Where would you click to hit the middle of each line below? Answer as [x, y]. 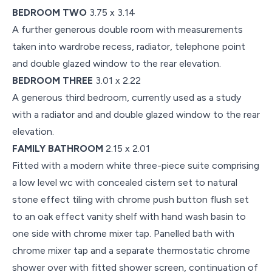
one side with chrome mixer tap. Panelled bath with [123, 233]
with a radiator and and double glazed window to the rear [136, 114]
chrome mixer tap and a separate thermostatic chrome [131, 250]
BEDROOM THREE [53, 80]
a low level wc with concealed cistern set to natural [125, 182]
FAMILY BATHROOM [58, 148]
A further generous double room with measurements [127, 29]
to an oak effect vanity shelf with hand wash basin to [129, 216]
